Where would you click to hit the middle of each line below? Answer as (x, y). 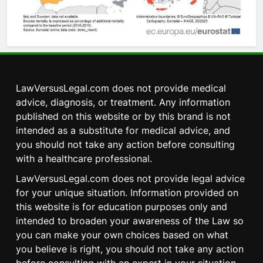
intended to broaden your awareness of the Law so (130, 220)
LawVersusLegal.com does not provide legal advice (130, 178)
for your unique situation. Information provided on (127, 192)
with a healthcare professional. (84, 158)
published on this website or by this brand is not (123, 116)
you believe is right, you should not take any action (130, 249)
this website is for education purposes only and (122, 206)
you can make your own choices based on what (122, 235)
